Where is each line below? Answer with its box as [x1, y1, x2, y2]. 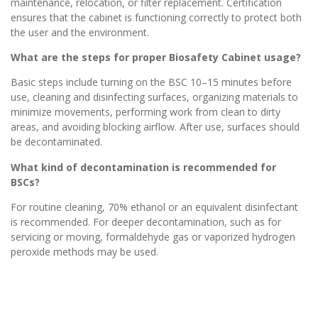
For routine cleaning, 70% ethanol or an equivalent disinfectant [11, 200, 298, 214]
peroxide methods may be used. [11, 245, 158, 259]
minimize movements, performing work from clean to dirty [11, 105, 280, 119]
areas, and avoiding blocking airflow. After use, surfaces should [11, 120, 300, 134]
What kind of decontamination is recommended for [11, 160, 276, 174]
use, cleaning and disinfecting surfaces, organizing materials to [11, 90, 298, 104]
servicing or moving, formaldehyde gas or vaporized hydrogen [11, 230, 295, 244]
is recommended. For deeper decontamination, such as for [11, 215, 281, 229]
